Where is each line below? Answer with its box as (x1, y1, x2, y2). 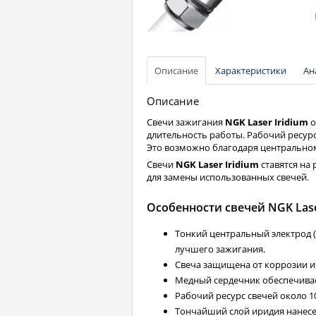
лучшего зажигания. (175, 243, 265, 256)
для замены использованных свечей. (147, 171, 309, 184)
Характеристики (215, 64, 286, 78)
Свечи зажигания (147, 116, 225, 129)
